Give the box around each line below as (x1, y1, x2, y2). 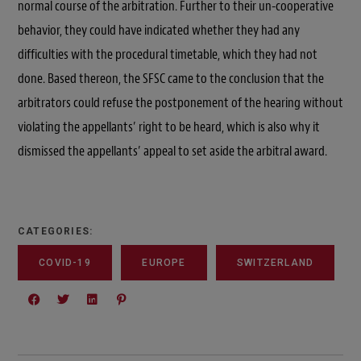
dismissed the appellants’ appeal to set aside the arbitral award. (18, 143, 327, 160)
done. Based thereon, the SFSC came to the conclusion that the (18, 70, 324, 88)
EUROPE (142, 257, 186, 269)
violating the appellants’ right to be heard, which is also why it (18, 118, 320, 136)
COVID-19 (39, 257, 91, 269)
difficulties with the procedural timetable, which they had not (18, 46, 317, 64)
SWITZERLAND (237, 257, 314, 269)
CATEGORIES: (18, 226, 93, 238)
